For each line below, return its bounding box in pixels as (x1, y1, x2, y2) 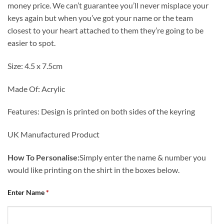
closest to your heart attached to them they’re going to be (7, 25, 203, 35)
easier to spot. (7, 38, 55, 48)
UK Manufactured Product (7, 129, 99, 139)
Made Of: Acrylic (7, 83, 65, 93)
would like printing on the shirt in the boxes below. (7, 165, 179, 175)
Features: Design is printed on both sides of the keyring (7, 106, 195, 116)
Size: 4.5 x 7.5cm (7, 60, 62, 70)
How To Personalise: (7, 152, 79, 162)
